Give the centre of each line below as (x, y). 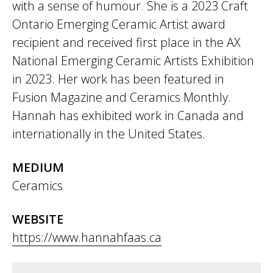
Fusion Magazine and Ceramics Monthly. (122, 97)
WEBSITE (38, 219)
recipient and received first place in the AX (126, 42)
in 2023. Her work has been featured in (118, 79)
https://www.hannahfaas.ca (87, 237)
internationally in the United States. (109, 134)
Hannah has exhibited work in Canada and (128, 115)
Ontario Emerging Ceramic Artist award (119, 24)
